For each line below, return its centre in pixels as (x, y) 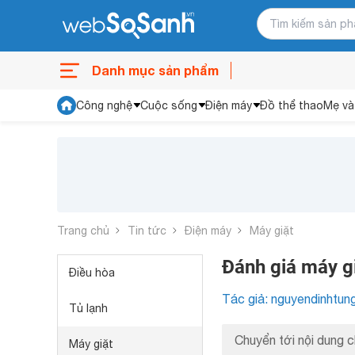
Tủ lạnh (88, 308)
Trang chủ (83, 230)
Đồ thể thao (292, 105)
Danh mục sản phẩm (155, 70)
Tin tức (147, 230)
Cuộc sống (169, 105)
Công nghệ (104, 105)
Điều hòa (92, 273)
